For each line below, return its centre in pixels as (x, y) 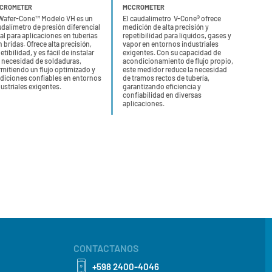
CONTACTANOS (106, 248)
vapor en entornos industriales (171, 44)
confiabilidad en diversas (162, 95)
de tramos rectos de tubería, (166, 78)
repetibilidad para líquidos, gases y (177, 35)
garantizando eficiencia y (162, 86)
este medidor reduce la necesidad (175, 69)
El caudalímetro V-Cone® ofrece (172, 18)
